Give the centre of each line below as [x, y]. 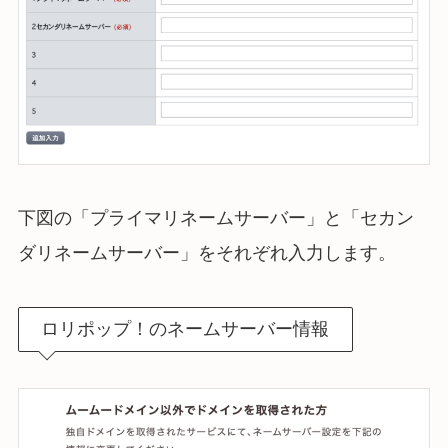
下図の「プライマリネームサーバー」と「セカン [215, 218]
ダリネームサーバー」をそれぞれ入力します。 [206, 253]
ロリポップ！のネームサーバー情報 [185, 328]
